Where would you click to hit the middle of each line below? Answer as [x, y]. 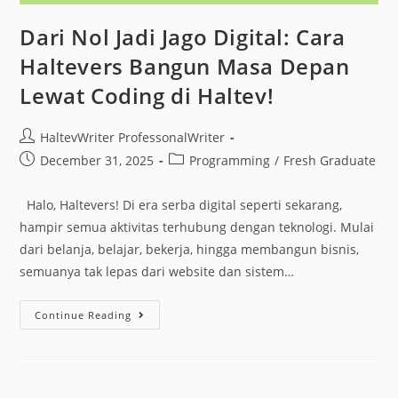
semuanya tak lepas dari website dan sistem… [157, 271]
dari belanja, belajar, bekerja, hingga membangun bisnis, [190, 249]
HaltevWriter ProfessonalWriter [133, 137]
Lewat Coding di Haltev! [147, 95]
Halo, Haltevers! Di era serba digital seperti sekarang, [181, 204]
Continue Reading [84, 314]
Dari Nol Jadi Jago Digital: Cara [183, 36]
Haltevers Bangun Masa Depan [185, 66]
